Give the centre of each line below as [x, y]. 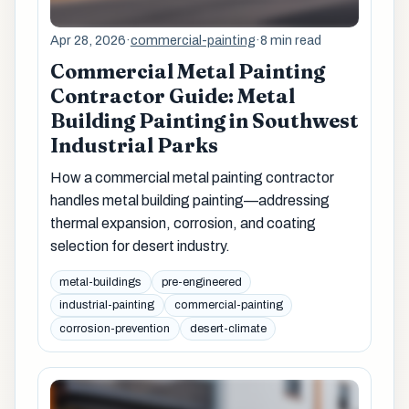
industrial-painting [107, 305]
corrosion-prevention [115, 328]
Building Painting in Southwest [204, 121]
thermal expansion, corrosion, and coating [183, 223]
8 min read [290, 40]
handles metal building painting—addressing [189, 200]
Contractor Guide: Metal [172, 96]
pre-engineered [201, 282]
